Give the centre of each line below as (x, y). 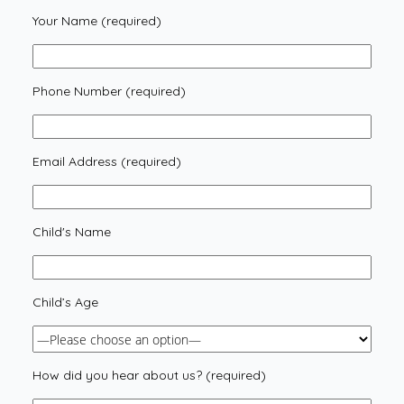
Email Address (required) (106, 162)
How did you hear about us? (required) (149, 376)
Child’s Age (65, 303)
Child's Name (71, 232)
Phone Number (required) (109, 92)
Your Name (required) (96, 21)
